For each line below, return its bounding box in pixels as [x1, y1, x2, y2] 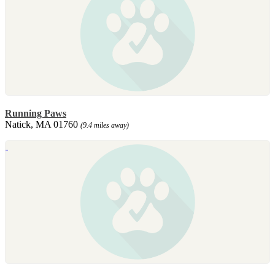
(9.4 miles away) [80, 120, 129, 130]
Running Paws [5, 107, 66, 118]
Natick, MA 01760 [5, 118, 80, 130]
